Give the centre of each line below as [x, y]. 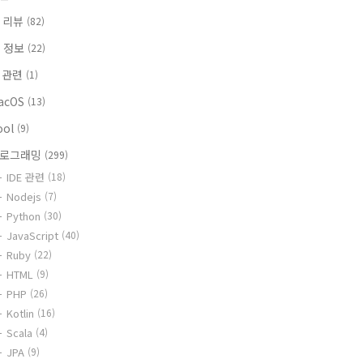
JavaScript [34, 235]
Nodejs [26, 196]
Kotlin [22, 313]
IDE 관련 [27, 177]
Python [25, 216]
